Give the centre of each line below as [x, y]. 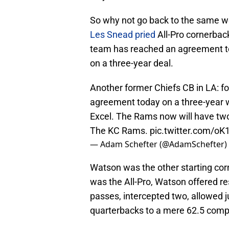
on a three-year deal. [132, 63]
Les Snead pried [124, 35]
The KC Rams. [120, 131]
